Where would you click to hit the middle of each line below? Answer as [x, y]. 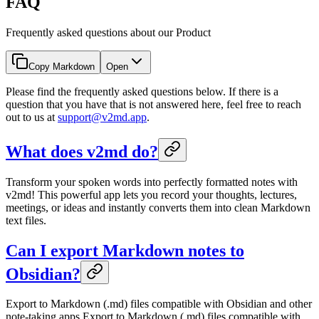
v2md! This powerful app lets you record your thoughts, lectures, [151, 194]
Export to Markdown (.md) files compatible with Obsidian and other [159, 304]
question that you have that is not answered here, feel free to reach [153, 104]
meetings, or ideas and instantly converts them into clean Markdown [158, 207]
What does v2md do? [82, 151]
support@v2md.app [102, 117]
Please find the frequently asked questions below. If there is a [142, 91]
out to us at [32, 117]
